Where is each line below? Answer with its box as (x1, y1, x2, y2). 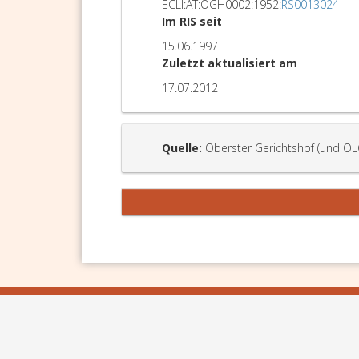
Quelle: (162, 140, 202, 155)
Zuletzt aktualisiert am (162, 55, 297, 71)
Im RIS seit (162, 14, 222, 29)
